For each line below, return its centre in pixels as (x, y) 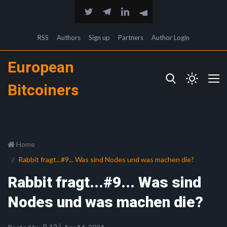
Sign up (99, 37)
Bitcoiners (43, 90)
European (41, 67)
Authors (69, 37)
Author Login (171, 37)
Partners (131, 37)
